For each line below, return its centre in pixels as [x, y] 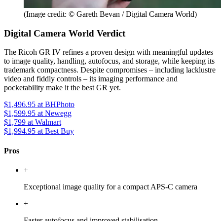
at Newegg [54, 113]
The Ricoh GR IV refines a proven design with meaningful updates [109, 52]
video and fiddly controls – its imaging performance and [91, 79]
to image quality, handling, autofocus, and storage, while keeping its [109, 61]
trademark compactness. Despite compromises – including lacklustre [110, 70]
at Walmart [43, 122]
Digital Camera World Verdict [65, 33]
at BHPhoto [55, 105]
